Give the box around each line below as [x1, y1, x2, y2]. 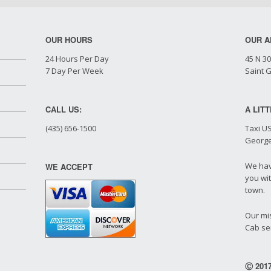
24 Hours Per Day [45, 53, 109, 64]
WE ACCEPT [45, 161, 93, 172]
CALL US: [45, 103, 82, 115]
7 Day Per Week [45, 65, 103, 76]
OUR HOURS [45, 34, 93, 45]
